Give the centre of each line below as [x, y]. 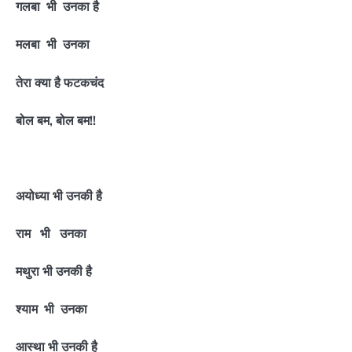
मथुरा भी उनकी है [54, 271]
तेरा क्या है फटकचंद [60, 82]
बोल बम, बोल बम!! [56, 120]
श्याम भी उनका [51, 309]
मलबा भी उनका [53, 44]
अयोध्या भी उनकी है [59, 195]
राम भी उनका [51, 233]
